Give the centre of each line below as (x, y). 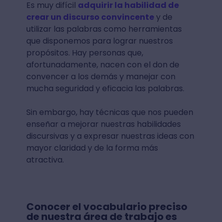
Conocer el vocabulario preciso (107, 206)
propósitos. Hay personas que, (84, 53)
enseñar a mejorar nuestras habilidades (103, 124)
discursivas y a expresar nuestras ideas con (110, 136)
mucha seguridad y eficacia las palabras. (105, 88)
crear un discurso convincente (90, 17)
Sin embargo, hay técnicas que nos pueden (110, 112)
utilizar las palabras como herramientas (104, 29)
